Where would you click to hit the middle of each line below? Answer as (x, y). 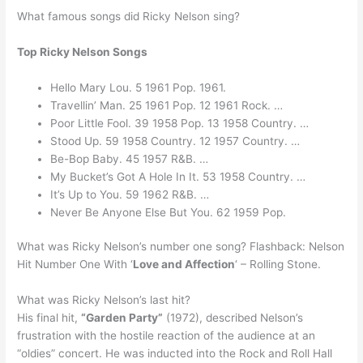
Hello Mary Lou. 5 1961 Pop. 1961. (139, 87)
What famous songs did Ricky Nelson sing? (129, 17)
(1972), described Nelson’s (233, 318)
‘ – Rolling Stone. (278, 265)
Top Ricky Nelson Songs (83, 52)
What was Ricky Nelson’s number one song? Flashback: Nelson (181, 247)
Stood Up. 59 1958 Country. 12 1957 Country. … (175, 141)
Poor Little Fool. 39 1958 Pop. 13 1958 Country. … (180, 123)
